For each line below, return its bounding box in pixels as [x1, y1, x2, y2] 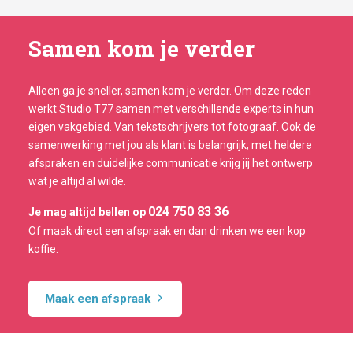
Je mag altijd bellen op [28, 206, 148, 219]
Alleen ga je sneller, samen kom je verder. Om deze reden [28, 84, 311, 98]
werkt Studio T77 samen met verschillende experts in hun [28, 102, 314, 116]
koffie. [28, 243, 58, 256]
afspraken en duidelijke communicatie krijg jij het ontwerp [28, 157, 313, 170]
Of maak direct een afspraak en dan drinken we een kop [28, 225, 306, 238]
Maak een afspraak [45, 292, 154, 307]
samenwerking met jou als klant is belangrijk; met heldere [28, 139, 312, 152]
